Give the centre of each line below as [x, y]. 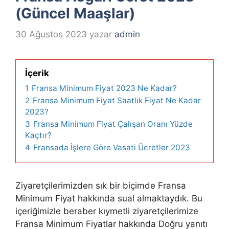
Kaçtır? [38, 135]
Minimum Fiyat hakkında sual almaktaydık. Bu [109, 198]
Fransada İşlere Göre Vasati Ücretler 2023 [112, 147]
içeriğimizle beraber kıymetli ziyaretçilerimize [107, 211]
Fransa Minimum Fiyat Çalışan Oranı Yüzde [113, 124]
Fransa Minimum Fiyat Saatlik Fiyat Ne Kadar [117, 100]
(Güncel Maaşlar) [75, 14]
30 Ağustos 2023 [51, 34]
